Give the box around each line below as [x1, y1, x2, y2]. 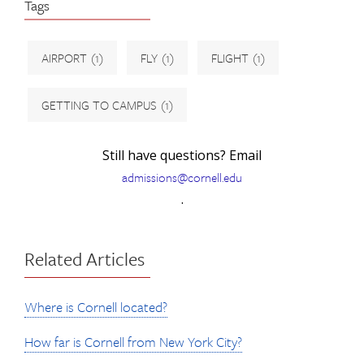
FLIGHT [211, 49, 249, 67]
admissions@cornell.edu [122, 168, 242, 186]
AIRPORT [41, 49, 87, 67]
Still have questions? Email [102, 146, 262, 164]
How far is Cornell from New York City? [24, 331, 242, 352]
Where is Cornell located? [24, 297, 167, 317]
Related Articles [24, 245, 145, 272]
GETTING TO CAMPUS [41, 96, 157, 114]
